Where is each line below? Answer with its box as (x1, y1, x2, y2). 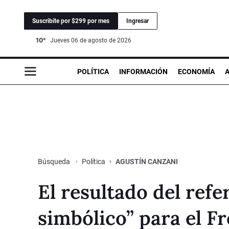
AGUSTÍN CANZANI (116, 157, 178, 166)
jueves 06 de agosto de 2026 (54, 36, 131, 44)
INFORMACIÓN (119, 67, 168, 76)
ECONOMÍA (178, 67, 215, 76)
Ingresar (126, 17, 149, 25)
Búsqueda (38, 157, 72, 166)
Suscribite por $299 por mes (32, 17, 109, 25)
